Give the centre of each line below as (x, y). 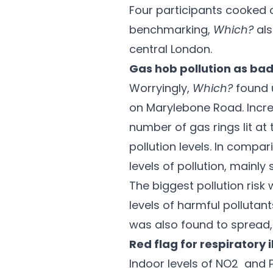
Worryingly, (161, 88)
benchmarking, (171, 30)
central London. (171, 49)
